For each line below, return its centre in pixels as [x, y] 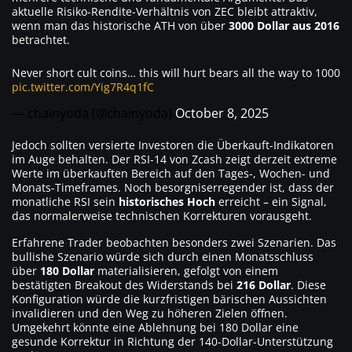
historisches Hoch [167, 202]
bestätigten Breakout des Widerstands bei [124, 285]
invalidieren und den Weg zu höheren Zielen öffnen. [150, 313]
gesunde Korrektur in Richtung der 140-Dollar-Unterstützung [172, 342]
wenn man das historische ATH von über [120, 26]
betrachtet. [41, 40]
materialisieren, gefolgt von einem [186, 271]
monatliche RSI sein [65, 202]
